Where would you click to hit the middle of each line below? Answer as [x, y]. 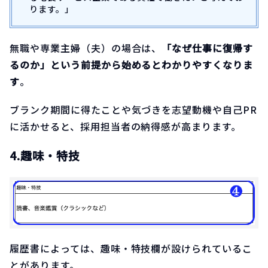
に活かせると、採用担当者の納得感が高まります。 [126, 126]
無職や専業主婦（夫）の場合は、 [86, 48]
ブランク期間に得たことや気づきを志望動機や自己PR [133, 109]
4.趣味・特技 [45, 155]
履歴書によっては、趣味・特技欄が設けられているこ [131, 249]
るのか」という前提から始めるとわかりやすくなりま [132, 64]
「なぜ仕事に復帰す [208, 48]
